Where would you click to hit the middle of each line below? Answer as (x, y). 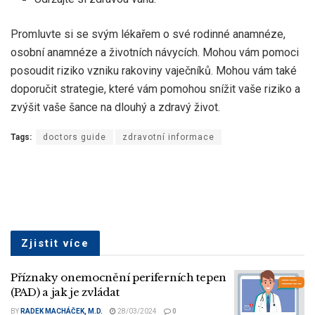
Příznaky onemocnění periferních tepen (118, 277)
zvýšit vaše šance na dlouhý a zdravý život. (115, 107)
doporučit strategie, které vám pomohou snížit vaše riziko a (155, 89)
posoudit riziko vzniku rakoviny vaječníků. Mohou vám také (154, 70)
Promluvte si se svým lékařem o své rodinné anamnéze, (148, 34)
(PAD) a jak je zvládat (65, 292)
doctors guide (75, 137)
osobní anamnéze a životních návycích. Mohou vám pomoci (155, 52)
